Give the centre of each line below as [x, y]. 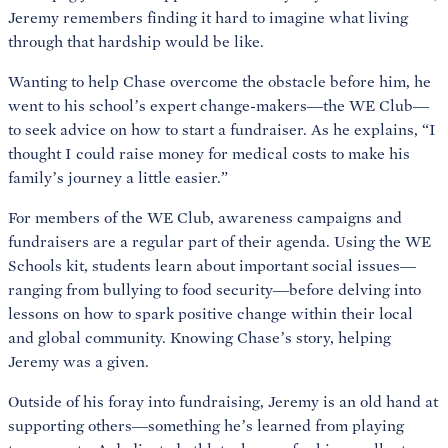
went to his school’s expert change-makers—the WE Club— [218, 105]
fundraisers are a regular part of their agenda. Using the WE [219, 241]
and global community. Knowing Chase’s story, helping [199, 337]
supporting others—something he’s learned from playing [206, 425]
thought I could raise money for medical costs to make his [209, 153]
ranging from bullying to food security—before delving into [214, 289]
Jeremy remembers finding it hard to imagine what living [208, 17]
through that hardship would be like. [136, 41]
